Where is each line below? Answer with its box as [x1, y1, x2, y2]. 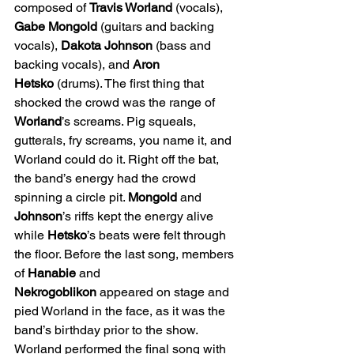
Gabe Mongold [14, 19, 97, 35]
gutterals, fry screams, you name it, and [14, 133, 235, 149]
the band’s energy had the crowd [14, 171, 199, 186]
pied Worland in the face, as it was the [14, 303, 228, 319]
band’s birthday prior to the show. [14, 322, 201, 338]
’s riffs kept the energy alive [62, 209, 217, 224]
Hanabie [28, 265, 76, 281]
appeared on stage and [96, 284, 232, 300]
